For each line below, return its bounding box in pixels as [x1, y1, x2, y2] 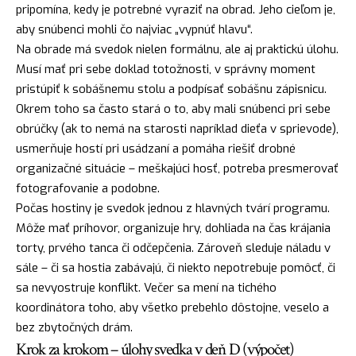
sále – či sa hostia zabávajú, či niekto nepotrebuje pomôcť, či [16, 260, 335, 277]
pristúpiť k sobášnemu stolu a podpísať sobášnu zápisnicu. [16, 81, 327, 98]
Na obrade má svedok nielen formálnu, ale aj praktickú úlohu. [16, 41, 339, 58]
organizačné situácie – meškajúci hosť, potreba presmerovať [16, 161, 339, 177]
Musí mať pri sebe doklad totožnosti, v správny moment [16, 61, 315, 78]
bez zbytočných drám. [16, 319, 133, 336]
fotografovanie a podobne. [16, 180, 160, 197]
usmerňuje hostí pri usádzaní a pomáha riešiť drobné [16, 141, 296, 157]
